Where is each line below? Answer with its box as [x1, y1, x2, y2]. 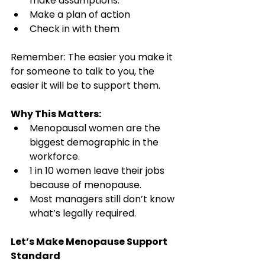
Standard [11, 248, 60, 263]
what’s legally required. [30, 206, 136, 220]
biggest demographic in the [30, 135, 161, 149]
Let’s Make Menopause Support [11, 234, 169, 248]
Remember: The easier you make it [11, 50, 175, 64]
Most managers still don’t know [30, 192, 177, 206]
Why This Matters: [11, 106, 101, 121]
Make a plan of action [30, 7, 130, 21]
